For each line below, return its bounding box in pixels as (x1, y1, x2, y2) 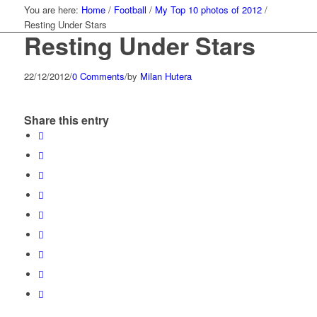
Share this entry (23, 112, 109, 129)
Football (113, 3, 146, 16)
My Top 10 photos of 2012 (154, 3, 262, 16)
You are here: (23, 3, 79, 16)
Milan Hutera (139, 69, 192, 83)
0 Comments (71, 69, 125, 83)
